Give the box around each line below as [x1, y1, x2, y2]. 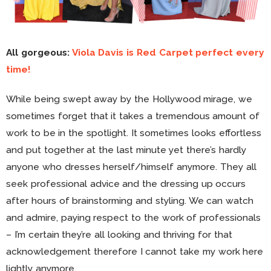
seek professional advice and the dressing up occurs [6, 177, 246, 189]
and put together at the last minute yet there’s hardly [6, 143, 247, 155]
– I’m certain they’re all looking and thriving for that [6, 228, 233, 240]
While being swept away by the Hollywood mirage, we [6, 93, 253, 105]
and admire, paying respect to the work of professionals [6, 211, 261, 223]
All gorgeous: [6, 46, 72, 58]
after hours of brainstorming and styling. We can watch [6, 194, 254, 206]
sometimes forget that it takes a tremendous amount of [6, 109, 260, 122]
